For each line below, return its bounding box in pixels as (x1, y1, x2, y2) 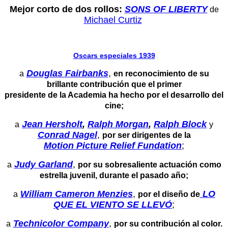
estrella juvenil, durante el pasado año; (40, 170, 188, 180)
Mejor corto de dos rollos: (9, 4, 125, 14)
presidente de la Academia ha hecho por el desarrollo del (5, 90, 223, 99)
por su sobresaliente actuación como (77, 160, 221, 169)
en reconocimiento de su (113, 69, 209, 78)
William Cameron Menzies (20, 188, 133, 199)
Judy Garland (14, 159, 73, 169)
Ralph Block (154, 119, 207, 129)
